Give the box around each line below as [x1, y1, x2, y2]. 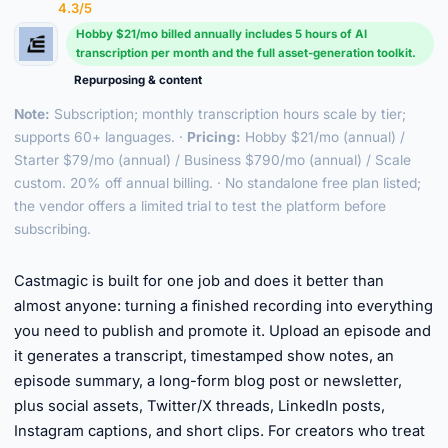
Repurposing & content [74, 73, 202, 87]
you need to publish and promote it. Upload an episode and [14, 322, 431, 340]
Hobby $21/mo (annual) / [241, 129, 405, 145]
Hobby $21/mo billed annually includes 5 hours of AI [76, 27, 367, 41]
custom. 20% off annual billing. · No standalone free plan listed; [14, 175, 421, 191]
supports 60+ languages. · [14, 129, 187, 145]
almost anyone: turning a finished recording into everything [14, 297, 433, 315]
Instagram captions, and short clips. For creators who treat [14, 422, 425, 440]
